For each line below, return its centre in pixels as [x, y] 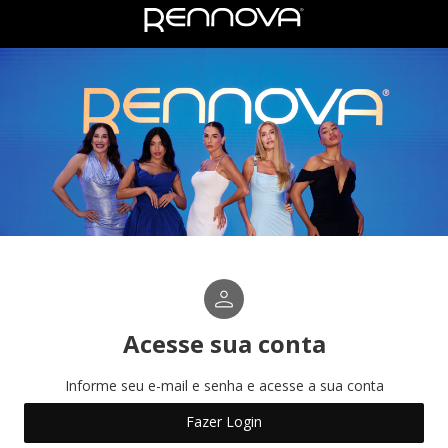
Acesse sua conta [224, 343]
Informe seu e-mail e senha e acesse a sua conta [224, 385]
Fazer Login [224, 422]
